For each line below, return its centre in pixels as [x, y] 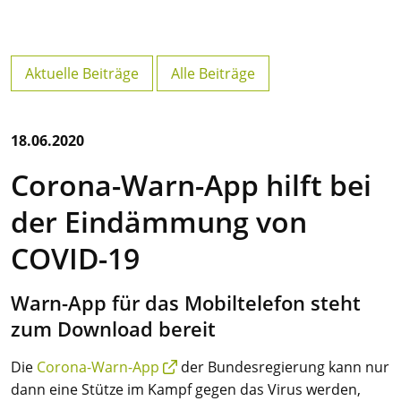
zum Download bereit [113, 329]
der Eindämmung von [159, 222]
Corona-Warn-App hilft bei [191, 185]
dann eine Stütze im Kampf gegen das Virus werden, [186, 389]
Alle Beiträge [213, 73]
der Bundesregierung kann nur [283, 367]
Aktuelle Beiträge [82, 73]
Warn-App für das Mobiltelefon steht [186, 303]
